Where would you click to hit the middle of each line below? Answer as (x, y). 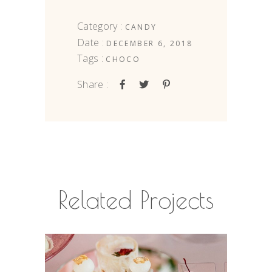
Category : (100, 26)
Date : (90, 42)
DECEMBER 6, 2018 (150, 43)
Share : (93, 85)
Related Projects (136, 200)
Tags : (90, 59)
